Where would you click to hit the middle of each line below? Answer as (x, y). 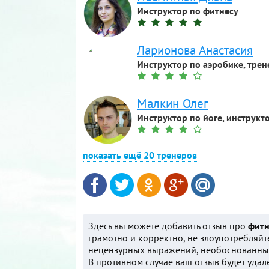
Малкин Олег (173, 104)
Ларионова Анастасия (195, 50)
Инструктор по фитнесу (188, 11)
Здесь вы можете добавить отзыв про (168, 226)
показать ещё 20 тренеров (140, 155)
